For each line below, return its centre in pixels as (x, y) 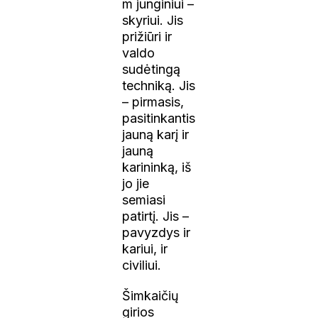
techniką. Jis (159, 85)
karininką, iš (157, 167)
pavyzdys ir (157, 232)
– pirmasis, (153, 102)
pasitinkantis (159, 118)
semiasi (144, 199)
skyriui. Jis (153, 20)
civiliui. (142, 265)
